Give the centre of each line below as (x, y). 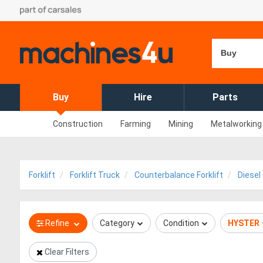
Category (117, 223)
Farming (136, 124)
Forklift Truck (95, 175)
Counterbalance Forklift (179, 175)
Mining (181, 124)
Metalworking (236, 124)
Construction (78, 124)
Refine (57, 223)
